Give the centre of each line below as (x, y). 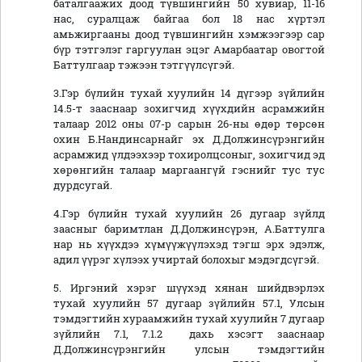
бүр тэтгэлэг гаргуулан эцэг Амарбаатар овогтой (189, 50)
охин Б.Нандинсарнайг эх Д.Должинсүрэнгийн (189, 139)
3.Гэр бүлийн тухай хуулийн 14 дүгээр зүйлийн (189, 93)
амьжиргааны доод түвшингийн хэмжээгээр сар (189, 34)
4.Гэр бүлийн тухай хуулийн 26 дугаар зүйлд (189, 214)
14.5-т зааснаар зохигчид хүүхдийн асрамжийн (189, 109)
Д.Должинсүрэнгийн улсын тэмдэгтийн (189, 349)
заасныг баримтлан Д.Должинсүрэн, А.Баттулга (189, 229)
